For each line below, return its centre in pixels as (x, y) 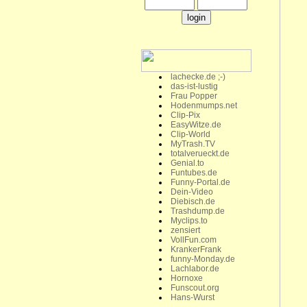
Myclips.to (188, 221)
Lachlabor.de (194, 269)
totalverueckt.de (199, 153)
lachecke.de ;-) (197, 77)
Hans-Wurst (191, 297)
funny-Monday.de (201, 259)
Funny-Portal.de (199, 182)
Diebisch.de (192, 201)
